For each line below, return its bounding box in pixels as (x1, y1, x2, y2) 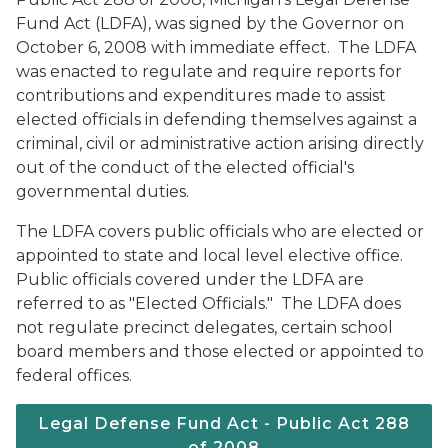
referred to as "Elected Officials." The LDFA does (16, 294, 401, 313)
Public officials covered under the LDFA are (16, 270, 364, 289)
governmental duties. (16, 182, 189, 201)
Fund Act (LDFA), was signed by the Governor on (16, 14, 404, 33)
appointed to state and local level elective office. (16, 246, 407, 265)
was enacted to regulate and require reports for (16, 62, 402, 81)
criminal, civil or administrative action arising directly (16, 134, 424, 153)
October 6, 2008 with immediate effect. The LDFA (16, 38, 416, 57)
